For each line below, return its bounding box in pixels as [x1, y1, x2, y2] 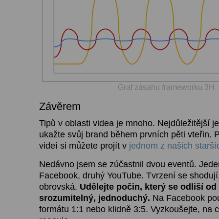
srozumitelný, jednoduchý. [39, 193, 150, 203]
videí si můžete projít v [39, 140, 129, 151]
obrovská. [39, 181, 80, 192]
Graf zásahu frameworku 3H [118, 83, 215, 91]
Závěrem [39, 100, 81, 112]
